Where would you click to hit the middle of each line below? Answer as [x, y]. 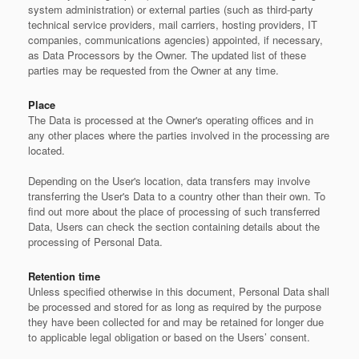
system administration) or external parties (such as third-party [171, 9]
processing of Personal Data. [95, 242]
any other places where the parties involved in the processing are [179, 135]
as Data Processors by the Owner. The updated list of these [167, 55]
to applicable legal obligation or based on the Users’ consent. [169, 337]
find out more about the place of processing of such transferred [174, 211]
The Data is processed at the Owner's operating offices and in [171, 120]
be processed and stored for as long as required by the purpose [175, 307]
